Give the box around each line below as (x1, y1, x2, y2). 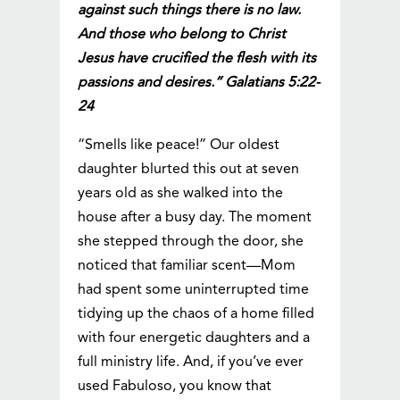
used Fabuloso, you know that (78, 379, 272, 395)
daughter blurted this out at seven (78, 162, 300, 178)
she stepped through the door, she (78, 235, 304, 250)
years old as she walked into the (78, 187, 284, 202)
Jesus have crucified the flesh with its (78, 52, 317, 67)
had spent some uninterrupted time (78, 283, 310, 298)
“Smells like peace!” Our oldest (78, 138, 280, 154)
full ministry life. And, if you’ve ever (78, 355, 304, 371)
